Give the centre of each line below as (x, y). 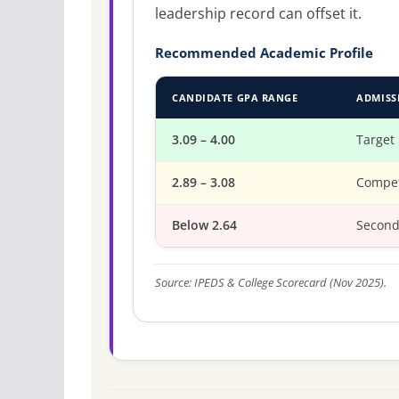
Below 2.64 (204, 225)
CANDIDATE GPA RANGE (235, 97)
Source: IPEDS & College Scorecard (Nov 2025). (271, 282)
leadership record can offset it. (258, 13)
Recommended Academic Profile (264, 53)
